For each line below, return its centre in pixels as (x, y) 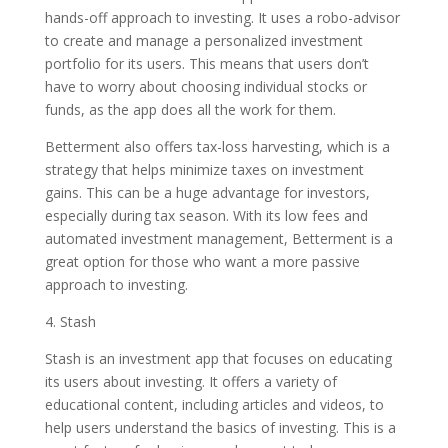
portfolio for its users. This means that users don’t (206, 63)
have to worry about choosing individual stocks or (205, 86)
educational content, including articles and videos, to (214, 404)
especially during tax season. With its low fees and (206, 215)
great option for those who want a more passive (202, 261)
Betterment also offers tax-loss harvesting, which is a (217, 146)
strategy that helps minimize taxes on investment (204, 169)
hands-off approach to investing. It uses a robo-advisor (222, 17)
